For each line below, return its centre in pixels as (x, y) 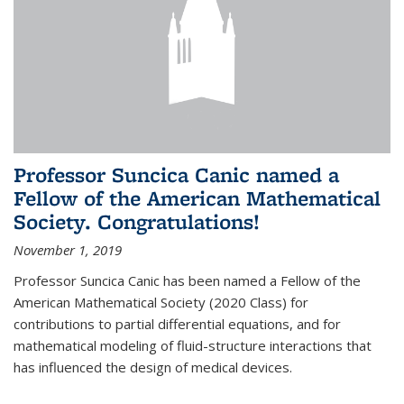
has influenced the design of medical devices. (153, 367)
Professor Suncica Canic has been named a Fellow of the (187, 281)
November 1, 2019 (68, 250)
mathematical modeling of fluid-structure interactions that (193, 346)
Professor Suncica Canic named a (176, 175)
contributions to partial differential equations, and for (177, 324)
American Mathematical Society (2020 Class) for (161, 303)
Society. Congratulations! (137, 222)
